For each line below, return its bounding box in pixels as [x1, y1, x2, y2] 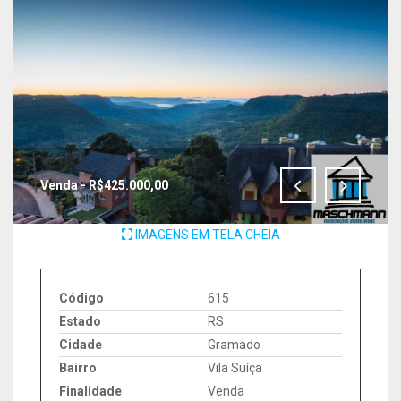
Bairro [59, 361, 97, 375]
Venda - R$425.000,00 [40, 178, 168, 193]
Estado [59, 314, 101, 328]
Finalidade [59, 384, 122, 398]
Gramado [202, 337, 260, 352]
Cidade [59, 337, 102, 352]
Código [59, 291, 104, 305]
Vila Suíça [202, 361, 262, 375]
